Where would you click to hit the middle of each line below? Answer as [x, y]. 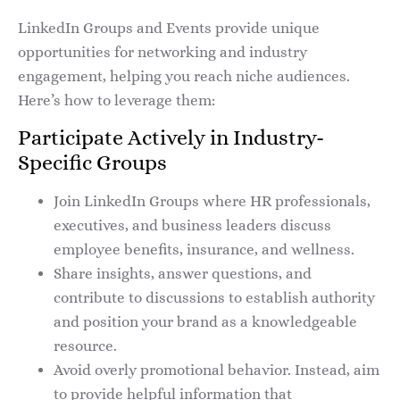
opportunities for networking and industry [162, 52]
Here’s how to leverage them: [117, 100]
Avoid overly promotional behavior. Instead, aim [217, 371]
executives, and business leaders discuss [192, 226]
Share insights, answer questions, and [183, 274]
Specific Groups [92, 163]
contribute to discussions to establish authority [214, 298]
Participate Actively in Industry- [171, 138]
